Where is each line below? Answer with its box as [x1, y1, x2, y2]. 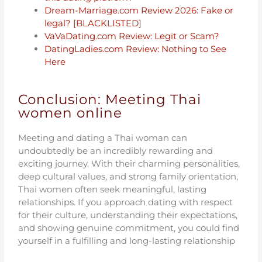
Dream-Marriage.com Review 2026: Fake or [44, 4, 234, 16]
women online [18, 105, 123, 122]
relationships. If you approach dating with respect [18, 196, 233, 208]
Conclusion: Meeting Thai [18, 91, 202, 108]
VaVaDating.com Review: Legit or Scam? [44, 30, 220, 42]
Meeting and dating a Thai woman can [18, 132, 188, 144]
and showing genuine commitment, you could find [18, 222, 240, 234]
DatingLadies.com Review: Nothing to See [44, 43, 227, 54]
